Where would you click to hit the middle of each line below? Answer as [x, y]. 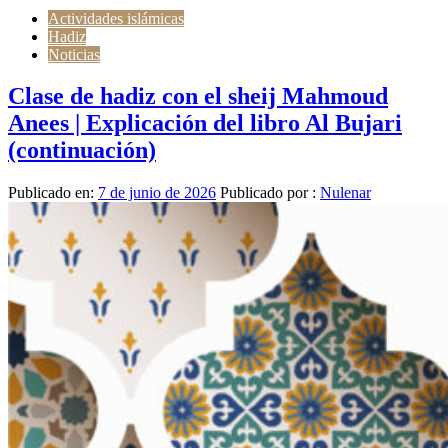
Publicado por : [268, 193]
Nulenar [345, 193]
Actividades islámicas [116, 18]
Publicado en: [53, 193]
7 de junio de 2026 [157, 193]
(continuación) [82, 150]
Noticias [74, 54]
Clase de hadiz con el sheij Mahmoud [198, 96]
